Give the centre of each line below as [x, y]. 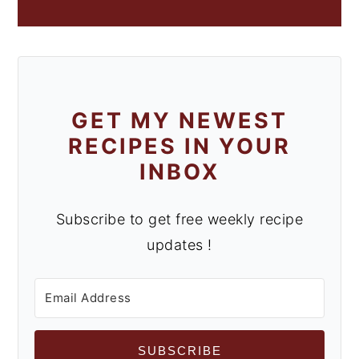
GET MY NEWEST [179, 120]
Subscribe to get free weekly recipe [179, 219]
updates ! [179, 244]
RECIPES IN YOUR [179, 146]
